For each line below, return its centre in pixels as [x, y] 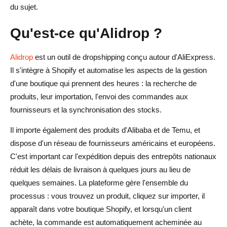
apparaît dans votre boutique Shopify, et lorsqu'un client [101, 209]
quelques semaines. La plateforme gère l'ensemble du [99, 182]
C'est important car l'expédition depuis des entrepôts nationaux [113, 156]
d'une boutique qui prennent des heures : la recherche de [103, 83]
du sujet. [24, 7]
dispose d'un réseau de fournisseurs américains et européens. [113, 143]
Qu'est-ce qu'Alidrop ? [86, 33]
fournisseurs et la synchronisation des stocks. [86, 109]
